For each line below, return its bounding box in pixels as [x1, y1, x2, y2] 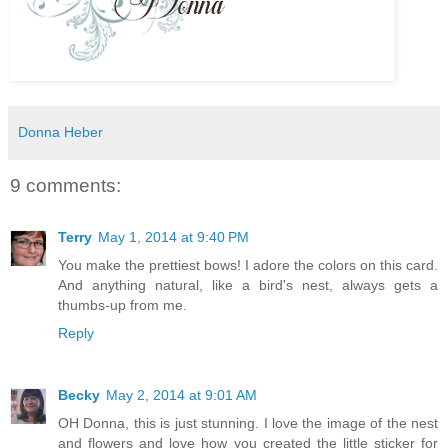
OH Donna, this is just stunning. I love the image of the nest [58, 414, 438, 431]
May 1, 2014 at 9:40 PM [98, 228, 249, 245]
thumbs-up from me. [58, 296, 187, 313]
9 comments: [10, 174, 121, 196]
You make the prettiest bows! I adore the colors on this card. [58, 256, 438, 273]
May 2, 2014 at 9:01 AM [106, 386, 257, 403]
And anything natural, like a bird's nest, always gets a [58, 276, 438, 293]
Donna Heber [18, 124, 103, 141]
